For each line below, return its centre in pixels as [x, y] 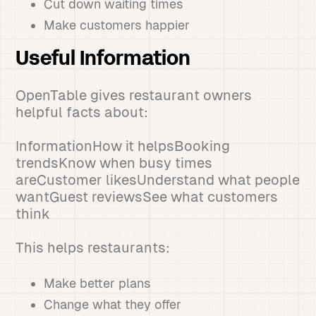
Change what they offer [113, 304]
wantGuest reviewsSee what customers [147, 197]
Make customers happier [117, 25]
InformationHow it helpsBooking [123, 146]
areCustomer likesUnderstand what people [158, 180]
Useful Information [103, 60]
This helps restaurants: [93, 248]
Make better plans [98, 283]
